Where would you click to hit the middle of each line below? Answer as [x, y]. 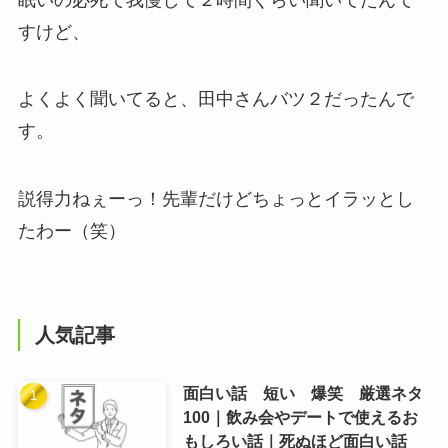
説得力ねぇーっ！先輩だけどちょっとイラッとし [215, 199]
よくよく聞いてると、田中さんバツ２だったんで [215, 99]
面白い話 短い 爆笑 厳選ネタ [302, 393]
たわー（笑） [71, 231]
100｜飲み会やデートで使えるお [300, 417]
